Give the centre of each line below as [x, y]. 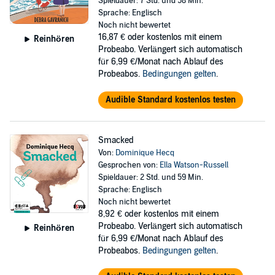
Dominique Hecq [145, 153]
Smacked [116, 140]
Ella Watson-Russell [194, 165]
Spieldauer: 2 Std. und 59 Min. [150, 177]
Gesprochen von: [129, 165]
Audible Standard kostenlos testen [170, 100]
